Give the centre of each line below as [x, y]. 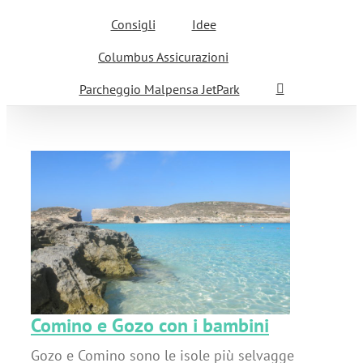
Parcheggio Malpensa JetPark [159, 89]
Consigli [133, 24]
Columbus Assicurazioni [163, 57]
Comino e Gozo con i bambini [150, 325]
